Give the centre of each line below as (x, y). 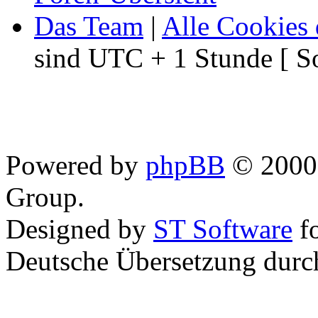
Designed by (79, 229)
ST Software (223, 229)
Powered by (76, 165)
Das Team (89, 26)
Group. (45, 197)
